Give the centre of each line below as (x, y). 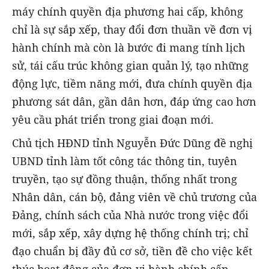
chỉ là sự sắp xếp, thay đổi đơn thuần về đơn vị (132, 30)
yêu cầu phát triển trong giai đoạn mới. (113, 120)
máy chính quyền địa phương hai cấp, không (128, 12)
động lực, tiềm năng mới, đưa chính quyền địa (132, 84)
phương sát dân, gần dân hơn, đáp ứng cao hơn (134, 102)
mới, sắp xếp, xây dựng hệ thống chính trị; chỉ (130, 233)
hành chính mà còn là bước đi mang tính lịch (128, 48)
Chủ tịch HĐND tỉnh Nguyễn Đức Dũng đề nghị (132, 143)
